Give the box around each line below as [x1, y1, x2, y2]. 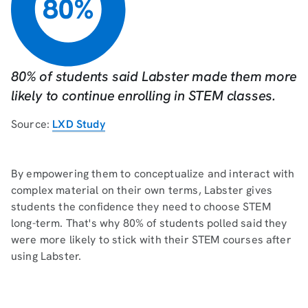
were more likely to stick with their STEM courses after [11, 232, 291, 247]
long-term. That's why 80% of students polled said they [11, 216, 287, 231]
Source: [11, 117, 53, 132]
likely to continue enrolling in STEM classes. [11, 87, 276, 105]
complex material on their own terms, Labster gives [11, 183, 273, 198]
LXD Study [52, 117, 105, 132]
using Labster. [11, 249, 82, 264]
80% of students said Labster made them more [11, 67, 297, 86]
